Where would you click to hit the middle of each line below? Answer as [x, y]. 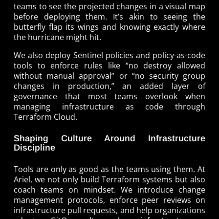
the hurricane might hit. [57, 37]
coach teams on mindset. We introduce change [109, 189]
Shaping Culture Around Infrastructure [109, 138]
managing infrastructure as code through [109, 106]
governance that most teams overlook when [109, 96]
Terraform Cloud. [45, 117]
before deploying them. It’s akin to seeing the [109, 16]
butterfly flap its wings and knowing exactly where [109, 27]
